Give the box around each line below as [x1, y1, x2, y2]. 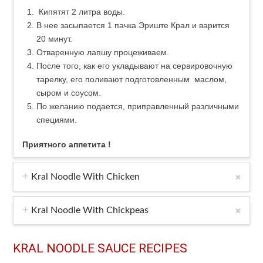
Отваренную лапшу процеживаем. [36, 48, 169, 58]
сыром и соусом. [36, 88, 101, 98]
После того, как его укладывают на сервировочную [36, 61, 232, 71]
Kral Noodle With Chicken [31, 171, 140, 181]
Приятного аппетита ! [22, 139, 112, 149]
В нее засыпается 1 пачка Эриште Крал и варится [36, 21, 230, 31]
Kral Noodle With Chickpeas [31, 205, 149, 215]
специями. [36, 115, 77, 125]
